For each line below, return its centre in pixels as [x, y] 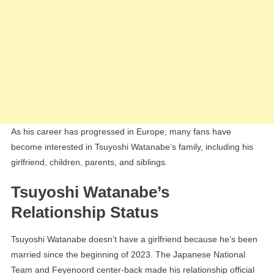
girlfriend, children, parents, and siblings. [89, 162]
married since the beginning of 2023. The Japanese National [128, 255]
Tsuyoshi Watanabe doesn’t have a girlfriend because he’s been [134, 239]
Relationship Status [84, 213]
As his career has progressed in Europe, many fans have [121, 132]
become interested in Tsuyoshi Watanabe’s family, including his [132, 147]
